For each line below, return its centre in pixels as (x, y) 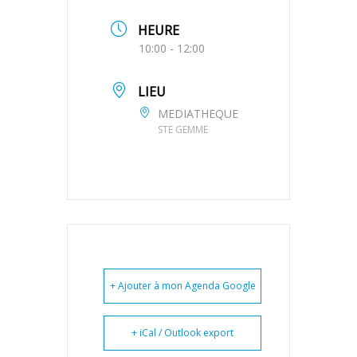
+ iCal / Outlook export (182, 332)
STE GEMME (183, 129)
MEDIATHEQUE (198, 113)
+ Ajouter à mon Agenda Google (182, 285)
